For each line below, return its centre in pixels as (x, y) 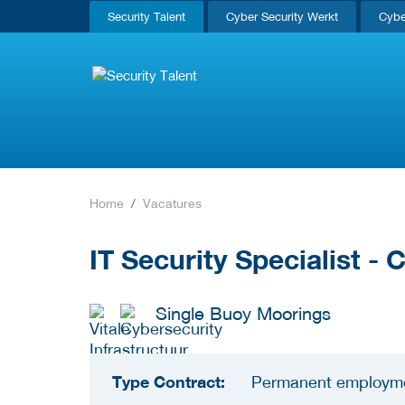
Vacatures (172, 203)
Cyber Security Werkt (282, 17)
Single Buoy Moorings (243, 313)
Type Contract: (169, 382)
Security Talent (146, 17)
